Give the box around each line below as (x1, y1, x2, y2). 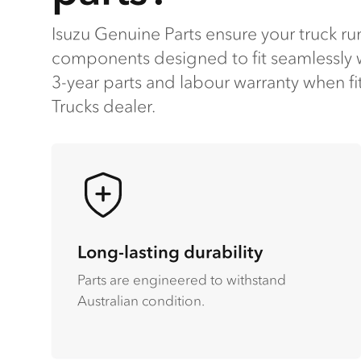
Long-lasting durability (77, 239, 263, 263)
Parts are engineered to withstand (77, 270, 286, 288)
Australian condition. (77, 291, 205, 309)
